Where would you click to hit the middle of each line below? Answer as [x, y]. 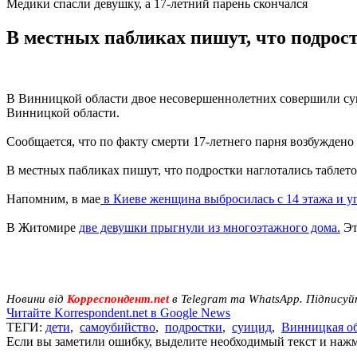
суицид [252, 327]
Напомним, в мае [53, 198]
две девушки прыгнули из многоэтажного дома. [210, 227]
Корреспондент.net [118, 298]
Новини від [35, 298]
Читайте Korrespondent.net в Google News [118, 312]
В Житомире [43, 227]
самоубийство [118, 327]
